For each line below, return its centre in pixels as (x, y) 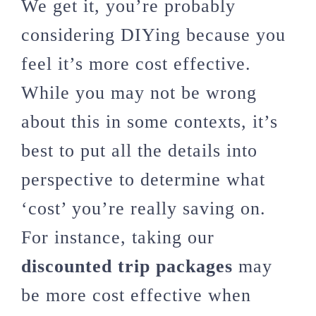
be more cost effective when (136, 295)
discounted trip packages (127, 266)
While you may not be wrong (139, 92)
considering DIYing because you (153, 35)
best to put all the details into (139, 150)
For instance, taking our (118, 237)
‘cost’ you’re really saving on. (144, 208)
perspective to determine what (143, 179)
